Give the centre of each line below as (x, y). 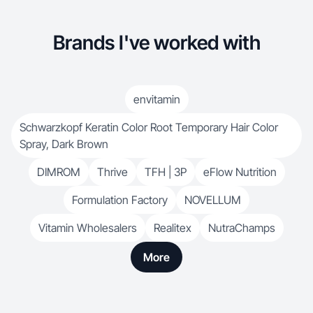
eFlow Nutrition (240, 172)
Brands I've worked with (156, 43)
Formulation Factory (120, 200)
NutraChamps (241, 228)
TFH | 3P (165, 172)
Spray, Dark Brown (64, 144)
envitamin (156, 99)
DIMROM (58, 172)
